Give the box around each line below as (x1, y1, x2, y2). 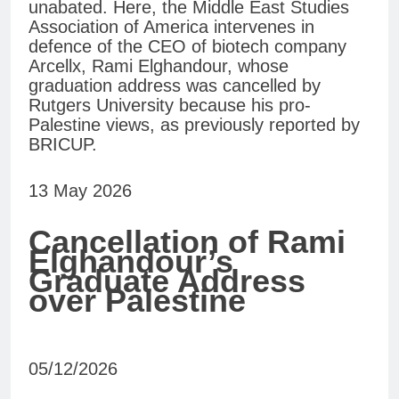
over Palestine (28, 282, 246, 320)
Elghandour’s (28, 243, 233, 281)
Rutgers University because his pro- (28, 95, 311, 116)
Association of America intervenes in (28, 17, 314, 37)
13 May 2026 (28, 181, 132, 201)
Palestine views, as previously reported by (28, 115, 360, 135)
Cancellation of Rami (28, 224, 346, 261)
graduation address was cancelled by (28, 76, 321, 96)
